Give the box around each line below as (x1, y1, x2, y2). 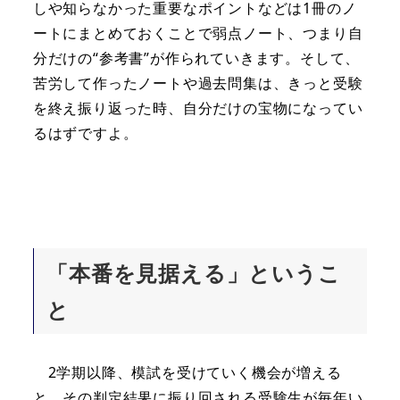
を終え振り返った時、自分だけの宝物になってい (32, 98, 363, 119)
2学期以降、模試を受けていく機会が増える (32, 362, 342, 382)
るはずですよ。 (32, 123, 138, 144)
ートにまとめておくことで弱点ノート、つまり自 (32, 23, 363, 44)
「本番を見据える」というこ (46, 257, 341, 287)
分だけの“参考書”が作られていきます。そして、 (32, 48, 361, 69)
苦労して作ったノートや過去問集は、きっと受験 (32, 73, 363, 94)
